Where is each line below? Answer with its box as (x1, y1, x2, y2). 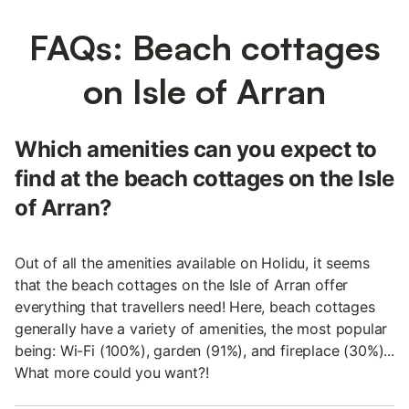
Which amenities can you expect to (15, 136, 377, 163)
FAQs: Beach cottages (28, 26, 381, 68)
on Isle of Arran (83, 69, 326, 112)
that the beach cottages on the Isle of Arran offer (15, 276, 349, 294)
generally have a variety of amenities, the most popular (15, 320, 388, 338)
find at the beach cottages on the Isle (15, 165, 394, 192)
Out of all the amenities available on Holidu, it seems (15, 254, 370, 272)
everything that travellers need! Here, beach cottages (15, 298, 375, 316)
